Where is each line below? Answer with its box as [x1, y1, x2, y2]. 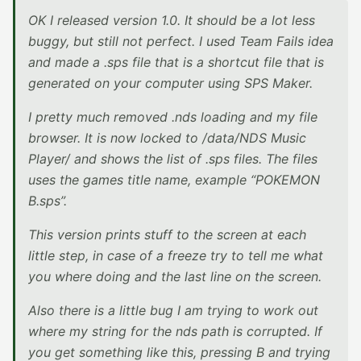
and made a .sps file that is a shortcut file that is [28, 54, 324, 70]
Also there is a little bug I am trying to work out [28, 302, 318, 318]
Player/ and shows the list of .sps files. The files [28, 151, 317, 167]
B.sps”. [28, 193, 67, 209]
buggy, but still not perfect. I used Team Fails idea [28, 33, 334, 49]
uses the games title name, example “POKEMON [28, 172, 320, 188]
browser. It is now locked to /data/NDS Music [28, 130, 306, 146]
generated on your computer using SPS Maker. [28, 75, 313, 91]
